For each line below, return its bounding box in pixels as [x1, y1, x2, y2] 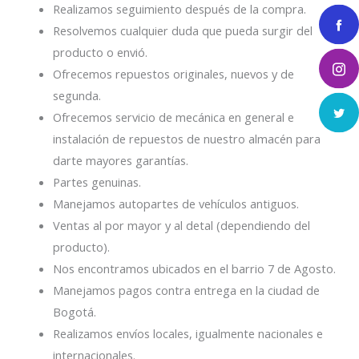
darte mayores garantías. [53, 152, 189, 169]
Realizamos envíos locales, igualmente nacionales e [53, 325, 324, 342]
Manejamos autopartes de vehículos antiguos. [53, 196, 300, 212]
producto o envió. [53, 44, 148, 61]
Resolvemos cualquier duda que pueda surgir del [53, 22, 313, 39]
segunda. [53, 87, 102, 104]
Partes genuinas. [53, 174, 142, 191]
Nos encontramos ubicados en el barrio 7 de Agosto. [53, 260, 337, 277]
